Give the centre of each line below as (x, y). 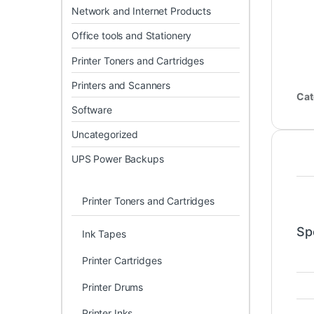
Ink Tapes (104, 234)
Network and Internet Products (141, 11)
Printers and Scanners (121, 85)
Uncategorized (105, 135)
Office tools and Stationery (132, 36)
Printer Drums (112, 287)
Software (92, 109)
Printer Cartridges (122, 261)
